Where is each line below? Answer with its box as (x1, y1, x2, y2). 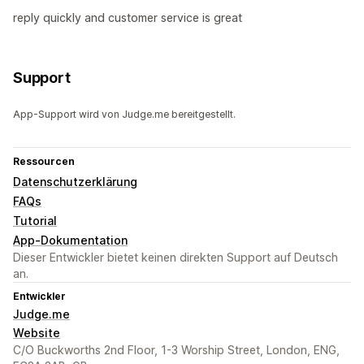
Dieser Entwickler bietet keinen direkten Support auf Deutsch (13, 250, 338, 265)
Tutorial (13, 214, 57, 228)
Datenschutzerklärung (13, 175, 137, 189)
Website (13, 326, 60, 340)
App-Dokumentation (13, 233, 128, 248)
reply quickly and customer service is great (13, 11, 242, 25)
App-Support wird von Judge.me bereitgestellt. (13, 108, 236, 121)
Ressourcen (13, 155, 75, 168)
